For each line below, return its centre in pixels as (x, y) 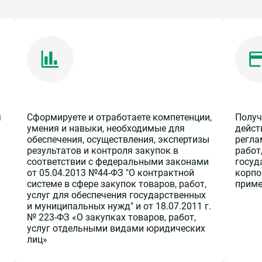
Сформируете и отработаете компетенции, (119, 117)
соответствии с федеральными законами (118, 161)
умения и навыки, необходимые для (106, 128)
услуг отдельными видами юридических (116, 228)
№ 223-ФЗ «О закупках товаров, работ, (111, 217)
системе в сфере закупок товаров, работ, (116, 184)
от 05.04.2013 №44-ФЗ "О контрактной (110, 173)
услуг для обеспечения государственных (116, 195)
